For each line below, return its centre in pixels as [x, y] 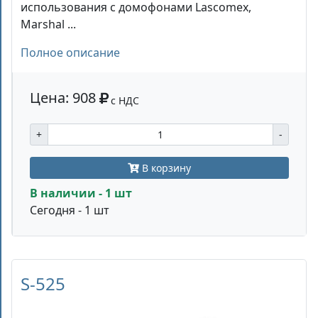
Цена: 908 [65, 97]
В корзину [165, 168]
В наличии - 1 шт [81, 193]
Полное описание [70, 52]
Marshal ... [48, 24]
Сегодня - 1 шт [70, 210]
